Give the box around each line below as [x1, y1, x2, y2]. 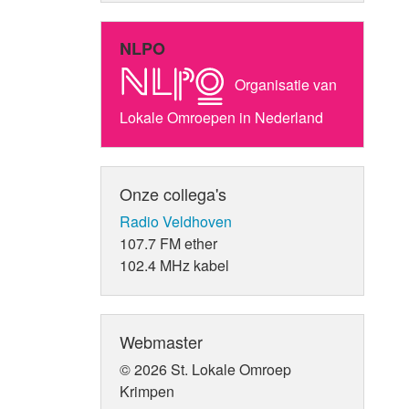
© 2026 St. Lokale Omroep [120, 358, 292, 380]
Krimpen [120, 380, 175, 402]
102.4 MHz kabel [120, 254, 230, 276]
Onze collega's [120, 181, 227, 205]
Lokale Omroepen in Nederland [120, 106, 324, 128]
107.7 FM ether [120, 232, 218, 254]
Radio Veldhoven [120, 210, 233, 232]
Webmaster [120, 329, 204, 353]
